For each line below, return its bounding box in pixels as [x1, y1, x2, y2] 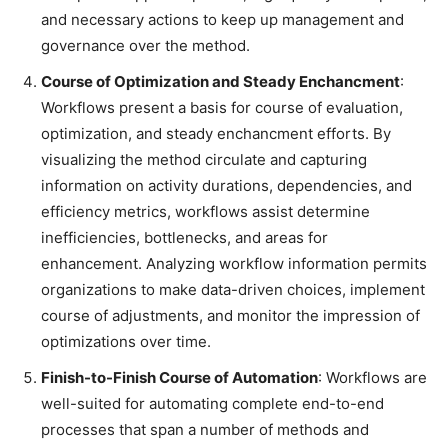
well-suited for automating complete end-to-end [41, 394, 384, 414]
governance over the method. [41, 36, 250, 56]
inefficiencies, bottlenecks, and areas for [41, 228, 328, 248]
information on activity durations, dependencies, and [41, 176, 412, 196]
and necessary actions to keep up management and [41, 10, 404, 30]
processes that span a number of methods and [41, 420, 369, 440]
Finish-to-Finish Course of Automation [41, 368, 318, 388]
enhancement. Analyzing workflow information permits [41, 254, 427, 274]
